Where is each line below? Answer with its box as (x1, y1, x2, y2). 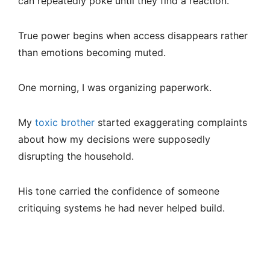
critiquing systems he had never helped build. (18, 202, 225, 215)
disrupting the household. (18, 150, 134, 163)
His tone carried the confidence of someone (18, 185, 219, 198)
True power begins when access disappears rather (18, 30, 248, 42)
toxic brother (35, 116, 95, 129)
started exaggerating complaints (95, 116, 247, 129)
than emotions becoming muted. (18, 46, 166, 59)
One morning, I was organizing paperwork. (18, 81, 212, 94)
